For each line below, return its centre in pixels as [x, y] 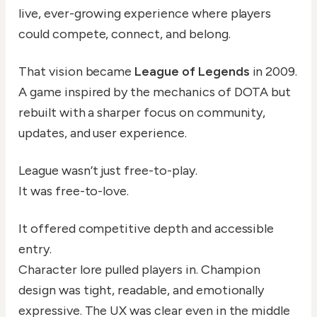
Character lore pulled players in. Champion [140, 270]
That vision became [77, 72]
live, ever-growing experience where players [145, 14]
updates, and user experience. [103, 133]
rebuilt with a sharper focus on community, [142, 113]
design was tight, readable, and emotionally [142, 290]
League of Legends [192, 72]
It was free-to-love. [74, 191]
